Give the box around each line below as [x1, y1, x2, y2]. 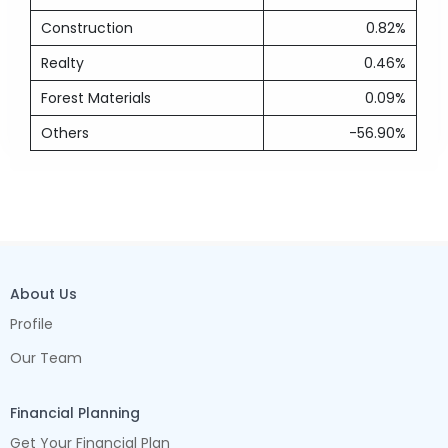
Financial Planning [10, 403, 141, 423]
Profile [10, 314, 54, 334]
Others [41, 123, 90, 143]
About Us [10, 284, 78, 304]
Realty [41, 53, 85, 73]
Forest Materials [41, 88, 152, 108]
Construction [41, 18, 134, 38]
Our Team [10, 348, 83, 368]
